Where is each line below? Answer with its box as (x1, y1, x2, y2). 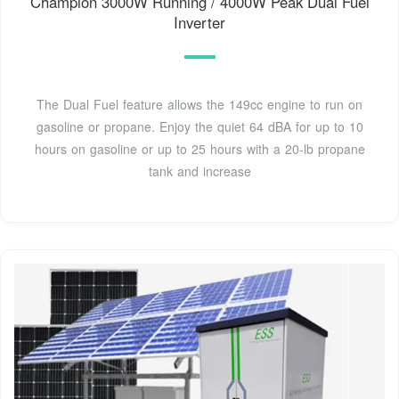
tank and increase (148, 161, 251, 180)
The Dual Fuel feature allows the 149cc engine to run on (37, 94, 362, 113)
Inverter (174, 11, 225, 33)
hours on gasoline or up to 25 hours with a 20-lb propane (34, 139, 365, 158)
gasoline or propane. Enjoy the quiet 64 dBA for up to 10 (36, 117, 363, 135)
